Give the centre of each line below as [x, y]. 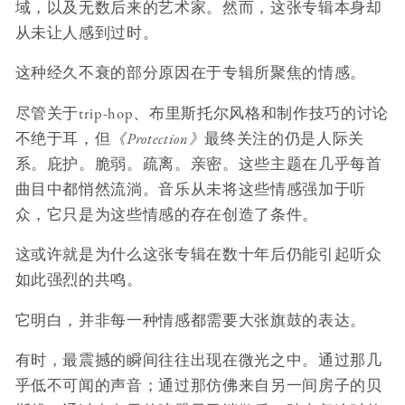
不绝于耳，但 [63, 138]
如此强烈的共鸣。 [79, 280]
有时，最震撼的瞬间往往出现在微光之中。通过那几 [198, 360]
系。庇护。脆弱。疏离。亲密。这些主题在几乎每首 [198, 163]
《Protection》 [158, 138]
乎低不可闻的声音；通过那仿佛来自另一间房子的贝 [198, 386]
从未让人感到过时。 [87, 32]
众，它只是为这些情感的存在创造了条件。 [167, 214]
